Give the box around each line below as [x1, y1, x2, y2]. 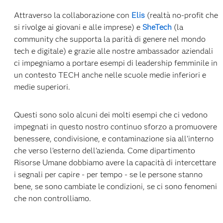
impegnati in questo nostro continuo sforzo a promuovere [13, 121, 217, 131]
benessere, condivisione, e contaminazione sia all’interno [13, 133, 214, 143]
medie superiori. [13, 82, 70, 92]
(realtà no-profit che [144, 10, 218, 20]
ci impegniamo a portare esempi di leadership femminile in [13, 58, 218, 68]
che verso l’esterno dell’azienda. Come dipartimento [13, 145, 195, 155]
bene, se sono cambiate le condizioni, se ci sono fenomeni [13, 181, 217, 191]
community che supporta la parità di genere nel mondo [13, 34, 206, 44]
